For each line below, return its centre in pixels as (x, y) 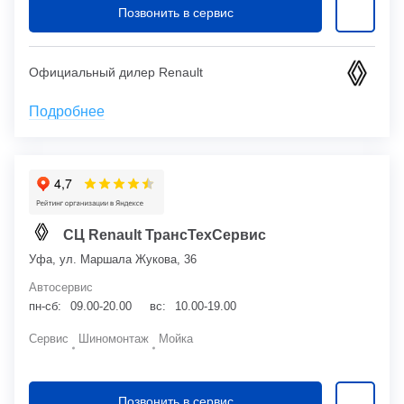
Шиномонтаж (114, 338)
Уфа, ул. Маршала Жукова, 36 (113, 259)
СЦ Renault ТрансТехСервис (165, 234)
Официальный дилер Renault (116, 73)
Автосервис (61, 287)
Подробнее (67, 111)
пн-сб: (45, 306)
